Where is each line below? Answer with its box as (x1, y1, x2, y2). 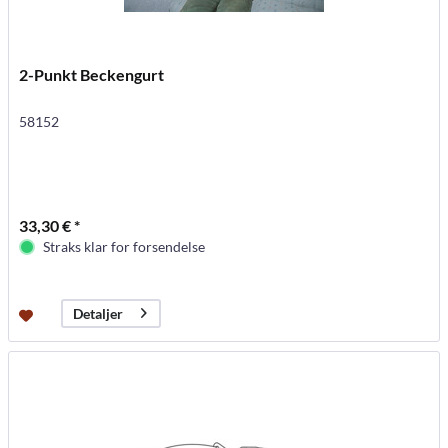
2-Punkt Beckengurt (19, 64, 165, 84)
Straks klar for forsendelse (43, 237, 206, 255)
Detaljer (73, 305, 124, 323)
